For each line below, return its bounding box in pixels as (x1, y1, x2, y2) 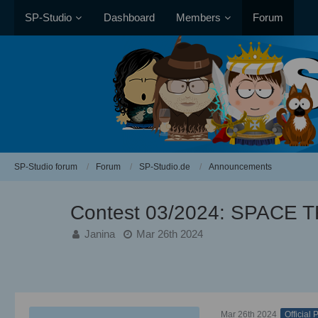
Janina (84, 228, 115, 240)
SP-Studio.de (139, 161, 190, 172)
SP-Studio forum (14, 161, 77, 172)
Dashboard (104, 11, 155, 23)
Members (176, 11, 221, 23)
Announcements (209, 161, 272, 172)
